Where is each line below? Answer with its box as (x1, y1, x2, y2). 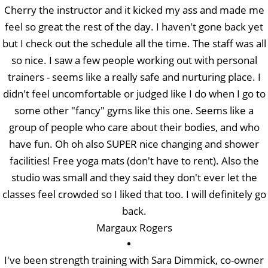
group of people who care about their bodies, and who (8, 120, 260, 134)
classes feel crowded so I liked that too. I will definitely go (2, 187, 266, 201)
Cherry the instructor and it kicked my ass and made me (4, 2, 264, 17)
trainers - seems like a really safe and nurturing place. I (7, 69, 261, 84)
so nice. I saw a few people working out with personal (11, 53, 257, 67)
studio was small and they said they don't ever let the (11, 170, 257, 184)
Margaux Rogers (96, 220, 172, 234)
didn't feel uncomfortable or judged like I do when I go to (2, 86, 266, 100)
